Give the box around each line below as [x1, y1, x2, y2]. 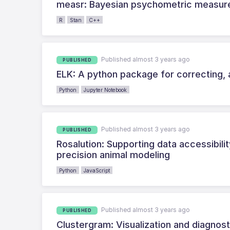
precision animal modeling [56, 149, 170, 160]
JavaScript [84, 167, 110, 174]
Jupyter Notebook [84, 86, 127, 93]
